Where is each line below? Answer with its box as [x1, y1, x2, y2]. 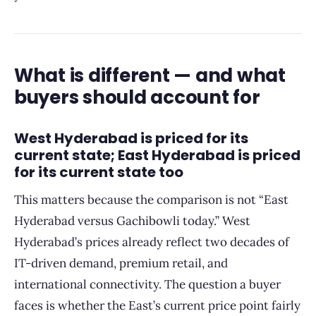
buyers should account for [14, 85, 260, 110]
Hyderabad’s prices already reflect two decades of [14, 234, 289, 250]
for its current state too [14, 162, 183, 182]
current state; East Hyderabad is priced [14, 145, 300, 165]
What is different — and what [14, 63, 286, 88]
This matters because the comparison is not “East [14, 192, 288, 207]
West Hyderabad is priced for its [14, 128, 248, 148]
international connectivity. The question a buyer [14, 276, 281, 292]
